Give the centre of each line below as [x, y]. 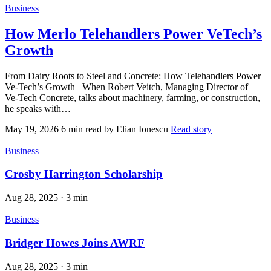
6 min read [81, 129]
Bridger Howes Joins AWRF [75, 243]
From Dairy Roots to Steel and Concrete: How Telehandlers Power [133, 76]
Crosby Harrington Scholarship [84, 174]
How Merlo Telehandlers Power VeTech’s [133, 34]
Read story [191, 129]
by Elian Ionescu [136, 129]
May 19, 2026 [32, 129]
